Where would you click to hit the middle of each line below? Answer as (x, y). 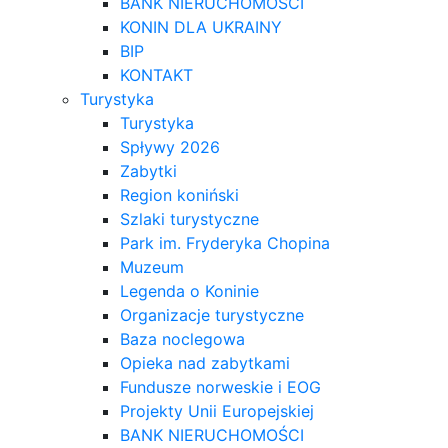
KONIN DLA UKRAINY (201, 26)
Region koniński (179, 194)
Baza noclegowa (182, 338)
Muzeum (152, 266)
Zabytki (148, 170)
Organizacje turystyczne (212, 314)
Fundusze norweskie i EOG (220, 386)
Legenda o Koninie (189, 290)
